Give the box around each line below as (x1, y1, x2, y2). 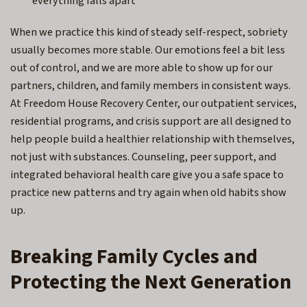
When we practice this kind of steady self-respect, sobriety (10, 23, 288, 40)
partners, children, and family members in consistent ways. (10, 77, 291, 94)
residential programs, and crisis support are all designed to (10, 112, 291, 130)
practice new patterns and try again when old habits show (10, 184, 286, 201)
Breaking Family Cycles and (10, 241, 258, 271)
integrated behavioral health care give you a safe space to (10, 166, 284, 183)
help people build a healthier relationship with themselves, (10, 130, 295, 147)
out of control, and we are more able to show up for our (10, 59, 273, 76)
